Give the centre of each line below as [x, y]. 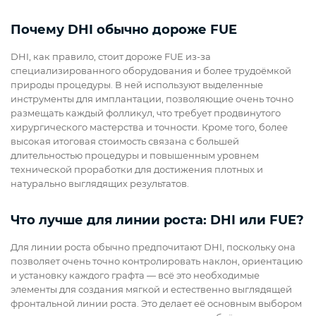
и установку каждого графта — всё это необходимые [135, 275]
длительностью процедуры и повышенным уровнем [135, 156]
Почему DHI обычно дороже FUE [124, 30]
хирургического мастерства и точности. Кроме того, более [149, 127]
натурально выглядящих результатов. [100, 184]
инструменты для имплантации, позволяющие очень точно [152, 99]
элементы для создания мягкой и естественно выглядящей [151, 290]
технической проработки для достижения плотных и [137, 170]
